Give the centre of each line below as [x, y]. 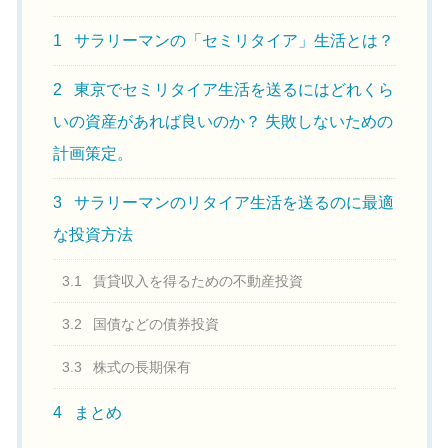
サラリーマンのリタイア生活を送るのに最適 [231, 203]
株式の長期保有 [140, 367]
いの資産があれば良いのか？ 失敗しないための [222, 122]
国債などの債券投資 [154, 324]
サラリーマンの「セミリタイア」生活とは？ [231, 41]
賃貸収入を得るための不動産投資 [196, 281]
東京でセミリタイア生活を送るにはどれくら [231, 90]
